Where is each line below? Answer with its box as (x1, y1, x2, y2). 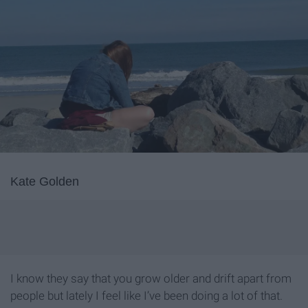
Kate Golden (10, 175, 79, 189)
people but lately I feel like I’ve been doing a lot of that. (10, 289, 283, 303)
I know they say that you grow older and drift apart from (10, 272, 291, 286)
